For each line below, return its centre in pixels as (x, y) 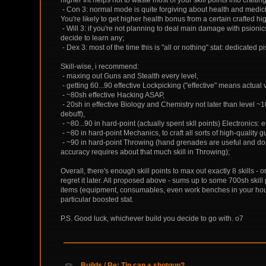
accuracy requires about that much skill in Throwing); (145, 152)
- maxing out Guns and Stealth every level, (130, 76)
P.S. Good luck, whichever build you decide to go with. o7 (152, 218)
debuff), (73, 114)
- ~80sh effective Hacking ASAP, (113, 95)
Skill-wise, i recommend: (100, 66)
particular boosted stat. (97, 199)
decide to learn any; (93, 38)
